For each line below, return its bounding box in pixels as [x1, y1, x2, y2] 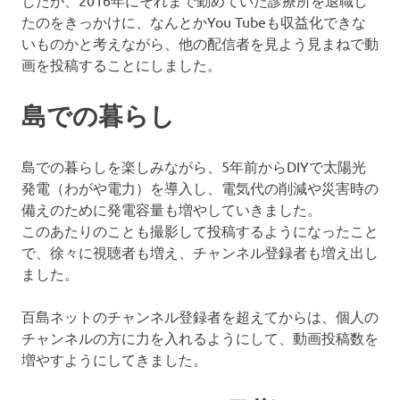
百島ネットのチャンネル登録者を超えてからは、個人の [21, 307, 379, 326]
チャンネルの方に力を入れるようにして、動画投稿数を [21, 329, 379, 347]
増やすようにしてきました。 [21, 350, 207, 369]
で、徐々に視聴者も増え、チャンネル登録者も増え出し [21, 243, 379, 262]
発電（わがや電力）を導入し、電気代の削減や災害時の [21, 179, 379, 197]
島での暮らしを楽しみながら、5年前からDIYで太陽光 [21, 157, 366, 176]
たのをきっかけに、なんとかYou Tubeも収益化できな [21, 12, 366, 31]
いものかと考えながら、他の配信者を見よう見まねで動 [21, 34, 379, 53]
